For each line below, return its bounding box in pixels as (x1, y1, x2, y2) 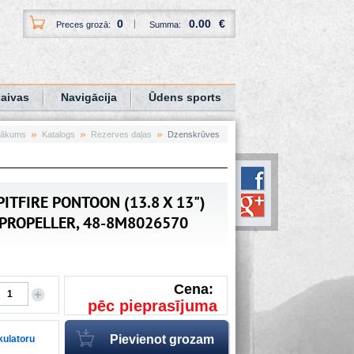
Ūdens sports (149, 90, 221, 104)
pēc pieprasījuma (88, 296, 217, 314)
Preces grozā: (56, 20, 113, 29)
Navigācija (61, 90, 117, 104)
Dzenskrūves (168, 129, 220, 139)
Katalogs (42, 129, 75, 139)
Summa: (149, 20, 181, 29)
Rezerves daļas (91, 129, 152, 139)
